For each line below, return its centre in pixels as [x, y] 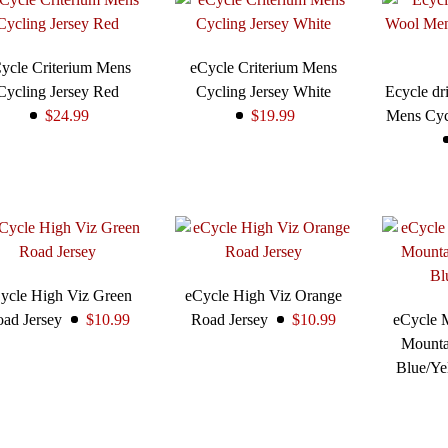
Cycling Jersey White [263, 92]
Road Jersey [229, 320]
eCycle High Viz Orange [263, 296]
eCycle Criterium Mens [263, 68]
